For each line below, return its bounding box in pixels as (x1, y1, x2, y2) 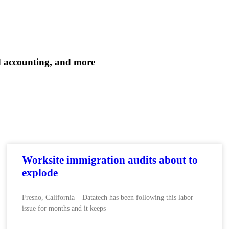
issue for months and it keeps (21, 204, 106, 212)
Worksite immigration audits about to (21, 154, 198, 166)
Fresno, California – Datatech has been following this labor (21, 194, 193, 201)
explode (21, 167, 58, 179)
